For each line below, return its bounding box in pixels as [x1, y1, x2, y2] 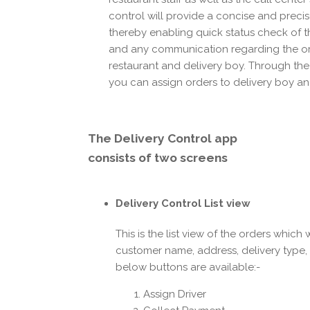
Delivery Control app [114, 131, 237, 145]
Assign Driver [143, 287, 206, 300]
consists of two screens [88, 150, 228, 165]
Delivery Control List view [116, 197, 250, 210]
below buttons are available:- [116, 260, 260, 273]
